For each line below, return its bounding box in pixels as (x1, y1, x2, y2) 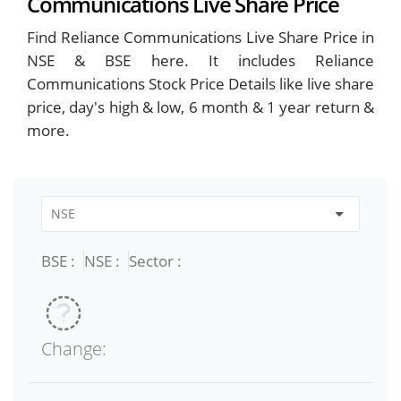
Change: (41, 336, 107, 361)
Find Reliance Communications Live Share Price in (27, 26, 374, 47)
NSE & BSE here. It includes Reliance (27, 49, 374, 71)
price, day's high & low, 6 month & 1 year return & (27, 96, 374, 117)
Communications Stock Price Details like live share (27, 73, 374, 94)
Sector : (129, 250, 182, 271)
